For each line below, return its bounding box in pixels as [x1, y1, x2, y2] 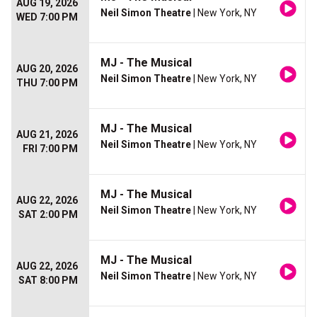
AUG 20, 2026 [16, 63, 78, 75]
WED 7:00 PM [16, 11, 78, 23]
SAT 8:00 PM [18, 275, 78, 287]
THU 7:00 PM [16, 77, 78, 89]
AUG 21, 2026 [16, 129, 78, 141]
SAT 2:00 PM [18, 209, 78, 221]
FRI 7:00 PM [23, 143, 78, 155]
